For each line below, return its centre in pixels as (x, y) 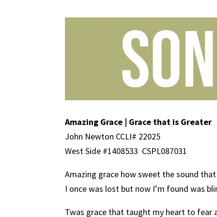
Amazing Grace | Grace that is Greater (139, 122)
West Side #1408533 (102, 151)
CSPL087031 (165, 151)
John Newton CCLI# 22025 (113, 136)
